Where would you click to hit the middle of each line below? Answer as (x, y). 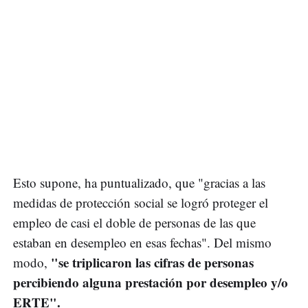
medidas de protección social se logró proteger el (141, 203)
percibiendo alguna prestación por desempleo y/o (151, 283)
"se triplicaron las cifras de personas (152, 263)
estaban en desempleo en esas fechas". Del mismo (142, 243)
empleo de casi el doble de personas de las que (134, 223)
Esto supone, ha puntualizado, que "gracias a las (139, 183)
